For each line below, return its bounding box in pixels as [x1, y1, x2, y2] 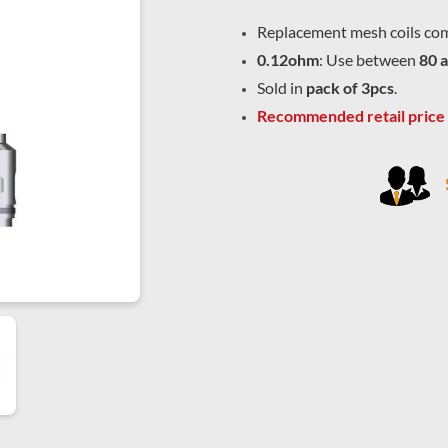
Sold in [256, 78, 306, 98]
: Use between [318, 50, 419, 70]
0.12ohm [256, 50, 319, 70]
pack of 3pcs [305, 78, 394, 98]
